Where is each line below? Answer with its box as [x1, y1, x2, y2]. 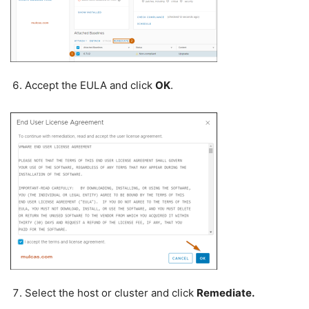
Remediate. [197, 286, 255, 300]
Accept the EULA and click [25, 79, 155, 92]
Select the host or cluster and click [25, 286, 197, 300]
